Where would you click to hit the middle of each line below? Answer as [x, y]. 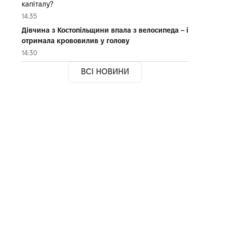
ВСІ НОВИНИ [105, 71]
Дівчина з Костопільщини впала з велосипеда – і [105, 30]
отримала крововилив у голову [75, 40]
